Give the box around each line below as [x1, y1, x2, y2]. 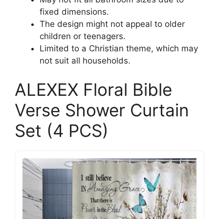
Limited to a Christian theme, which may [40, 43, 198, 53]
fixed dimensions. [40, 6, 109, 17]
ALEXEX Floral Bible [15, 79, 172, 100]
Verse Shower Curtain [15, 100, 189, 120]
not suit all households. [40, 55, 131, 66]
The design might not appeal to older [40, 19, 185, 29]
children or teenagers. [40, 31, 126, 41]
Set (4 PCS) [15, 120, 109, 141]
